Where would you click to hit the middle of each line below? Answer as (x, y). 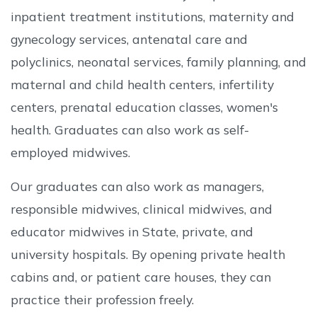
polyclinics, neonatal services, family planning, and (158, 62)
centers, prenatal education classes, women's (144, 107)
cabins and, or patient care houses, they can (141, 277)
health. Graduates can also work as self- (130, 129)
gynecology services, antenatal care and (129, 39)
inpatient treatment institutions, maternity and (152, 16)
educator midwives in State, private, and (132, 231)
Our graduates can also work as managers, (137, 186)
